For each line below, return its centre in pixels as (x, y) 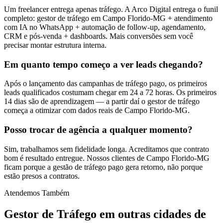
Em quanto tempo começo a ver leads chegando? (104, 64)
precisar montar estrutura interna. (55, 45)
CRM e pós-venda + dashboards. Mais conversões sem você (99, 36)
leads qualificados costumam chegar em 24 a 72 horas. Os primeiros (110, 93)
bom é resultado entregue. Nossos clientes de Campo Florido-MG (107, 158)
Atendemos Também (37, 193)
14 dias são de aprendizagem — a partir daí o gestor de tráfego (102, 102)
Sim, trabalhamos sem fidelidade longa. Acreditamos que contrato (107, 149)
